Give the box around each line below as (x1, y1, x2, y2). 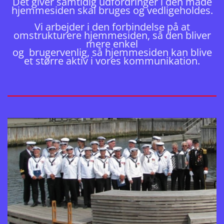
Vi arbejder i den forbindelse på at (34, 20, 190, 34)
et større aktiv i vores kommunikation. (24, 54, 200, 68)
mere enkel (86, 37, 138, 51)
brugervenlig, (26, 45, 92, 59)
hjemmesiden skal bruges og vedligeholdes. (11, 3, 213, 17)
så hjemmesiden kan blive (91, 45, 212, 59)
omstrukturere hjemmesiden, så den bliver (13, 28, 211, 42)
